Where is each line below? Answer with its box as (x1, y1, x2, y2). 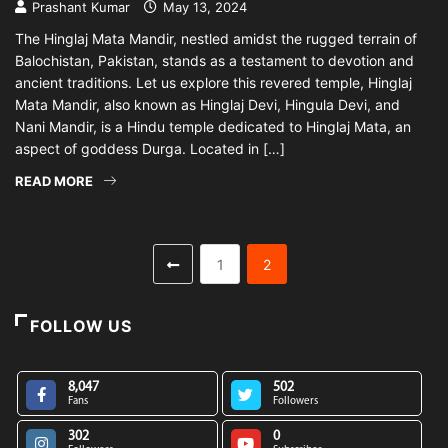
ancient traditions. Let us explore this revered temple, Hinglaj (15, 74, 412, 91)
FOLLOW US (30, 316, 132, 336)
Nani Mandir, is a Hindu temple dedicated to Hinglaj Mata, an (15, 118, 411, 135)
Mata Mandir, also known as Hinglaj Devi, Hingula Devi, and (15, 96, 400, 113)
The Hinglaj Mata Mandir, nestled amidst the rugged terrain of (15, 30, 417, 47)
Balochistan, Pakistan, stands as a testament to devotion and (15, 52, 414, 69)
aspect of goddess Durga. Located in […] (15, 140, 285, 157)
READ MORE (15, 173, 93, 189)
